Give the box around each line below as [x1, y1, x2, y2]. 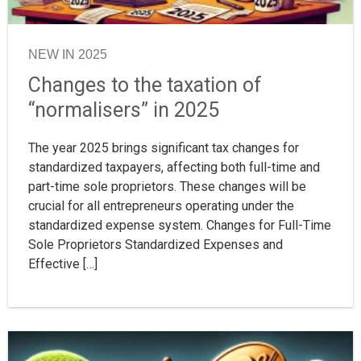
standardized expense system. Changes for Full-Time [28, 217, 331, 233]
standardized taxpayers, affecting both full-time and [28, 159, 320, 175]
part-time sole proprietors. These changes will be [28, 178, 306, 194]
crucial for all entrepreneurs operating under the [28, 197, 294, 214]
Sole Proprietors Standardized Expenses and [28, 236, 283, 252]
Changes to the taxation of [28, 73, 262, 97]
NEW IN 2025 [28, 47, 107, 61]
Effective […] [28, 255, 98, 272]
